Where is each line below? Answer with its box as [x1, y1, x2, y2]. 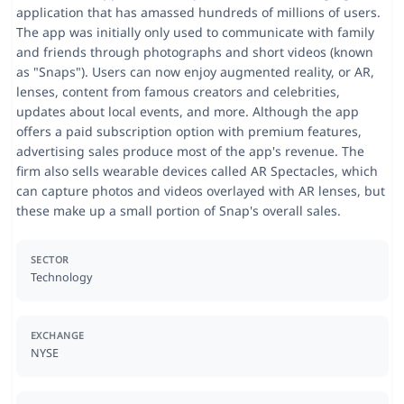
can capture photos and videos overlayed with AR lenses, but [15, 181, 385, 199]
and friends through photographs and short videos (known [15, 42, 373, 60]
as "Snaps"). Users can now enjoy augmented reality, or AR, [15, 62, 374, 80]
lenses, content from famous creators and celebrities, [15, 82, 340, 100]
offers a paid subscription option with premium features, [15, 122, 362, 140]
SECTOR [30, 252, 69, 266]
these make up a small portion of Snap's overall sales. [15, 201, 341, 219]
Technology [30, 269, 92, 285]
